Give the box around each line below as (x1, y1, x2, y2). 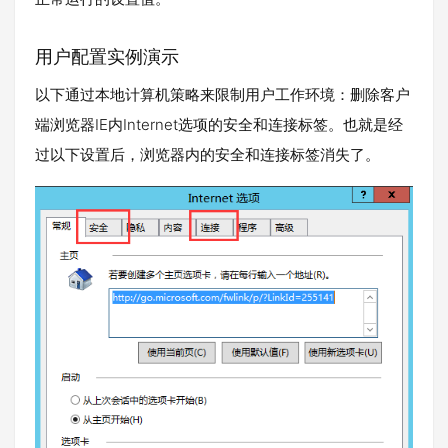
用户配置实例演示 (35, 46, 179, 68)
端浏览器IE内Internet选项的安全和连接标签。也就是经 (35, 115, 403, 135)
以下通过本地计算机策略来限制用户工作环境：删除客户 (35, 85, 410, 105)
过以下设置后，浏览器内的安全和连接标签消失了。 (35, 145, 380, 165)
